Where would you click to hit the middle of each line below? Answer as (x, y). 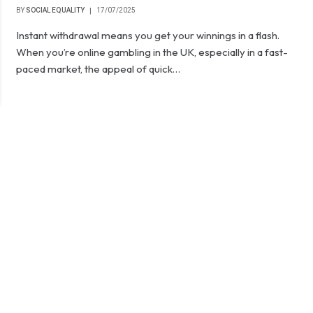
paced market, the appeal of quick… (99, 69)
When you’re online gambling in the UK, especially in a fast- (152, 52)
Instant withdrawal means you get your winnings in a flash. (148, 35)
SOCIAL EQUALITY (56, 10)
